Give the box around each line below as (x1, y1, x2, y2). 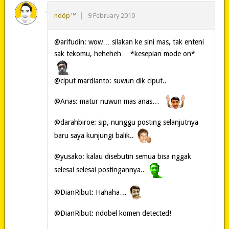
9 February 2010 (87, 12, 135, 20)
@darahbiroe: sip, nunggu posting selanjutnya (54, 118, 198, 127)
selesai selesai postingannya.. (54, 166, 147, 174)
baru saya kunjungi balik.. (54, 131, 136, 140)
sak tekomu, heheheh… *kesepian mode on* (54, 50, 195, 58)
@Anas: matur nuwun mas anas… (54, 97, 162, 106)
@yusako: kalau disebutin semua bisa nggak (54, 152, 191, 161)
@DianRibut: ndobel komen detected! (54, 209, 171, 218)
